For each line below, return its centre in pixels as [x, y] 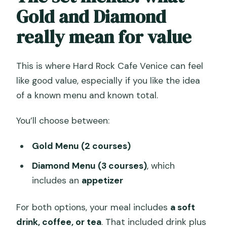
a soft [183, 207]
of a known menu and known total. [87, 96]
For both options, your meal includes [93, 207]
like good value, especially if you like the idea [108, 81]
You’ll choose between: [63, 121]
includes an [56, 180]
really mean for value [104, 37]
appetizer [102, 180]
